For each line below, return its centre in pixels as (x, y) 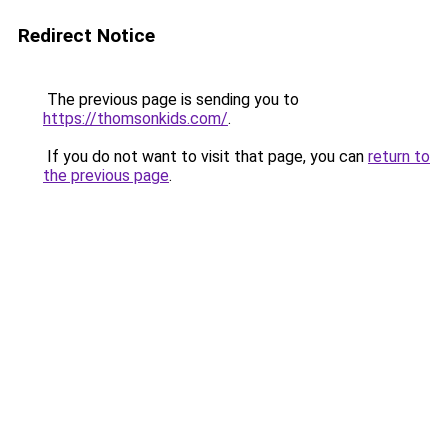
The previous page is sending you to (171, 99)
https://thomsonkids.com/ (135, 118)
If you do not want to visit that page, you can (205, 156)
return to (399, 156)
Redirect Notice (86, 35)
